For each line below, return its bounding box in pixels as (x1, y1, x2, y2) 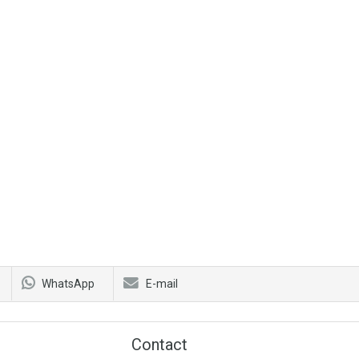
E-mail (146, 276, 178, 290)
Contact (131, 334, 188, 354)
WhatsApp (42, 276, 95, 290)
